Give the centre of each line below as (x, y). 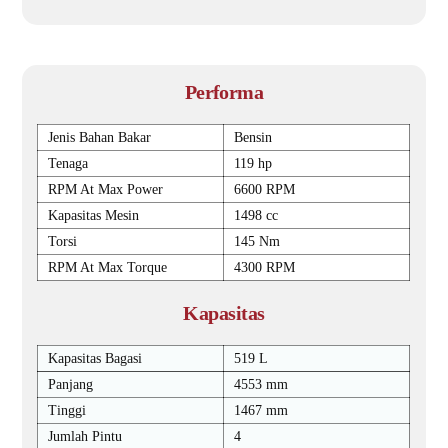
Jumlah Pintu (85, 436)
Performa (224, 92)
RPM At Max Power (106, 189)
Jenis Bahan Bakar (100, 137)
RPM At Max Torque (108, 267)
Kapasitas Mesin (94, 215)
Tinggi (67, 410)
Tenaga (68, 163)
